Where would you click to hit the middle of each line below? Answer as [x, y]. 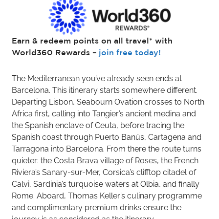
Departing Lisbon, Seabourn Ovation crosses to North [108, 102]
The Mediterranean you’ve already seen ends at [97, 79]
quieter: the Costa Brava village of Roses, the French [105, 161]
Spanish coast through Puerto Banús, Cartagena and [107, 137]
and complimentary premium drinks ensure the [97, 208]
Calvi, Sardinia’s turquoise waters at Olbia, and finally [106, 184]
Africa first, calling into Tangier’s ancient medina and [104, 114]
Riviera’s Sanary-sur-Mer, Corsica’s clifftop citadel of [104, 173]
